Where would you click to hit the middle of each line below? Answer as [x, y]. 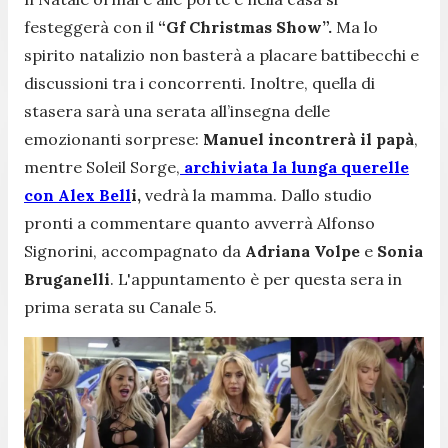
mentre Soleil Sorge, [102, 166]
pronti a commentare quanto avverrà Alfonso [199, 222]
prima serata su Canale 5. [120, 306]
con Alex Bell [77, 194]
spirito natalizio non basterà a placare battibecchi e [221, 54]
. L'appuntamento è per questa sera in [256, 278]
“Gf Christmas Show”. [245, 26]
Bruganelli [67, 278]
